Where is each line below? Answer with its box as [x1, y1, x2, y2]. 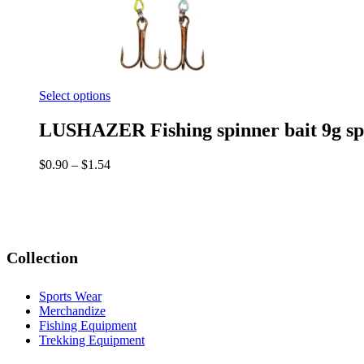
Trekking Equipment [39, 332, 145, 347]
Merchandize [39, 303, 106, 318]
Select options [39, 88, 110, 102]
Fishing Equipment [39, 318, 136, 332]
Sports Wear [39, 288, 102, 303]
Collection [6, 249, 78, 267]
